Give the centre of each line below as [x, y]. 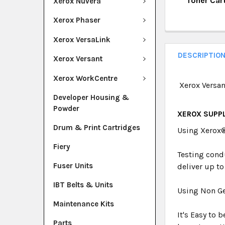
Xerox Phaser [77, 20]
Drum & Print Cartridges [97, 128]
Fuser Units [73, 166]
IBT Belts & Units [83, 185]
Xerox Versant [78, 59]
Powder [66, 108]
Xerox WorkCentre [85, 78]
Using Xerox [199, 130]
